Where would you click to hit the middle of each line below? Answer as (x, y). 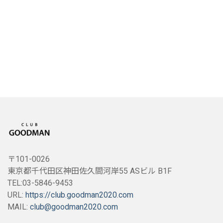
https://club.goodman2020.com (79, 195)
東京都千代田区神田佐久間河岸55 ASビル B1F (90, 171)
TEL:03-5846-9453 (40, 183)
